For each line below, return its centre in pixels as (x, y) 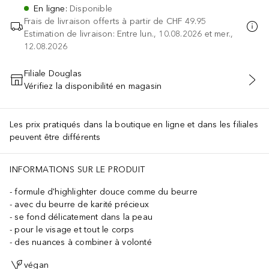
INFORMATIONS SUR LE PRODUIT (77, 169)
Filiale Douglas (53, 73)
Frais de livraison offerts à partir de (94, 21)
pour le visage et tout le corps (74, 229)
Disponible (91, 8)
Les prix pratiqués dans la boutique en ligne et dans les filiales (134, 124)
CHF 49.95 (186, 21)
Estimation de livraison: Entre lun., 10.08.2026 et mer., (129, 34)
